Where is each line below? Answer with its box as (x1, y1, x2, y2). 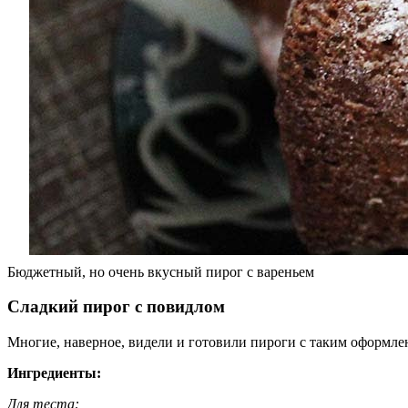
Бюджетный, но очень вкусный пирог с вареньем (7, 263, 314, 280)
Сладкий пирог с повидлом (7, 297, 225, 317)
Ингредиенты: (7, 365, 101, 382)
